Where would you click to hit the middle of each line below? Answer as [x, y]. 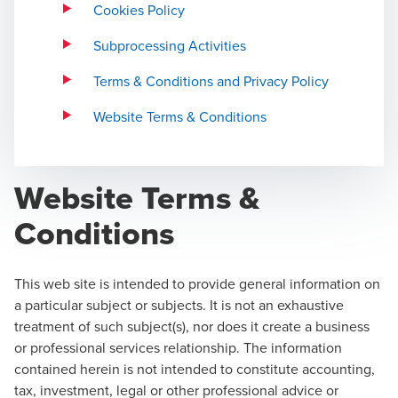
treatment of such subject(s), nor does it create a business [192, 326]
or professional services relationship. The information [178, 347]
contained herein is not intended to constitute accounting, [195, 369]
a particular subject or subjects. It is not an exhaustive [179, 305]
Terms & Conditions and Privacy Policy [211, 81]
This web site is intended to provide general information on [197, 283]
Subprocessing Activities [170, 45]
